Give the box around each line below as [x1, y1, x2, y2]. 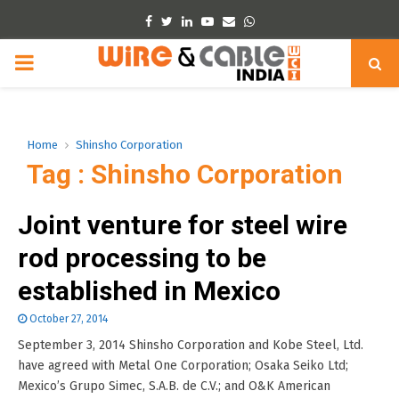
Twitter [171, 13, 211, 28]
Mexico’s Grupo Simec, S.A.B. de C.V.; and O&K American [18, 379, 330, 394]
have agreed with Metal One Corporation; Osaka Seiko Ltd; [18, 358, 348, 373]
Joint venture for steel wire [18, 209, 347, 240]
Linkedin [191, 13, 239, 28]
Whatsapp [253, 13, 311, 28]
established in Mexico [18, 275, 281, 306]
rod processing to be [18, 242, 266, 273]
